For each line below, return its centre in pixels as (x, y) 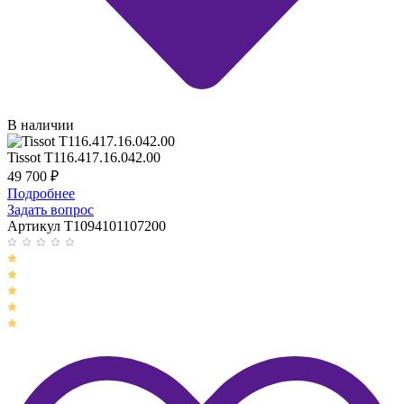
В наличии (41, 125)
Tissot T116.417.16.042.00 (84, 158)
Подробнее (41, 194)
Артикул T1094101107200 (87, 226)
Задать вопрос (50, 210)
